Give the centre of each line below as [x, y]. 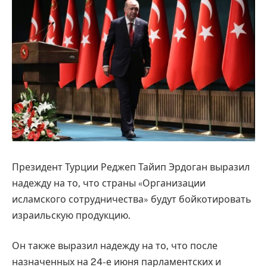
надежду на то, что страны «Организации [109, 183]
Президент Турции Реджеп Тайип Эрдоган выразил [131, 167]
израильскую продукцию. [71, 215]
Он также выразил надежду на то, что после [115, 246]
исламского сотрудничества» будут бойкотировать [132, 199]
